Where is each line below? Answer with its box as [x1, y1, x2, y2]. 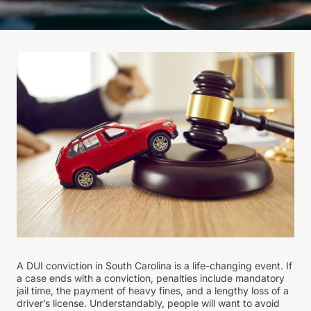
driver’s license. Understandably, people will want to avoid [17, 296, 280, 309]
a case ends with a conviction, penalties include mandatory [17, 271, 285, 284]
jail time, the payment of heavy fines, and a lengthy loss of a [17, 284, 289, 296]
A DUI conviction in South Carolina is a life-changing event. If [17, 259, 292, 271]
